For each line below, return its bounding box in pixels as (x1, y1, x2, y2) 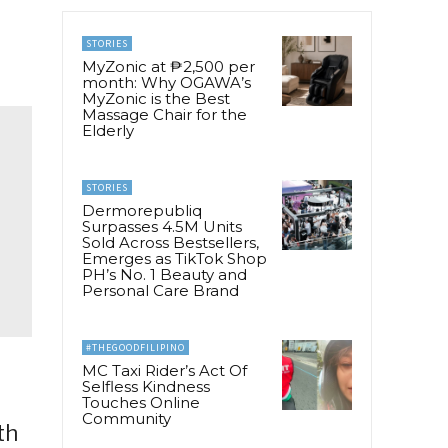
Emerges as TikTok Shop (82, 248, 267, 268)
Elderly (82, 120, 134, 140)
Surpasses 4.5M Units (82, 216, 242, 236)
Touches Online (82, 392, 200, 412)
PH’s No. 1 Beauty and (82, 264, 247, 284)
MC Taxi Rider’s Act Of (82, 360, 247, 380)
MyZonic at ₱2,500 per (82, 56, 255, 76)
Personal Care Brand (82, 280, 239, 300)
